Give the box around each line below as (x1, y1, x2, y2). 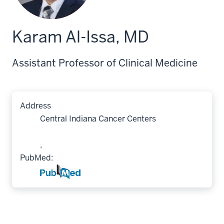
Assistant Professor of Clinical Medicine (12, 56, 197, 69)
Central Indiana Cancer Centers (40, 113, 156, 124)
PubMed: (20, 152, 53, 163)
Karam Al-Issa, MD (12, 26, 149, 47)
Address (20, 100, 51, 111)
